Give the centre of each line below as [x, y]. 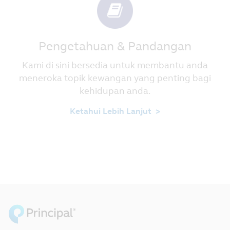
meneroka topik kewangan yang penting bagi [115, 78]
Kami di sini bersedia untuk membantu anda [115, 65]
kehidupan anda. [115, 91]
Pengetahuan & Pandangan [115, 46]
